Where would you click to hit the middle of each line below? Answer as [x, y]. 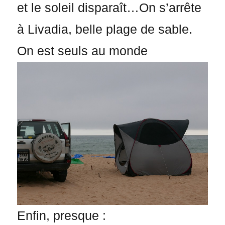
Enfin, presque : [62, 215]
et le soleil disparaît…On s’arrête [109, 8]
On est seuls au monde [83, 51]
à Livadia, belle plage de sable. [105, 30]
